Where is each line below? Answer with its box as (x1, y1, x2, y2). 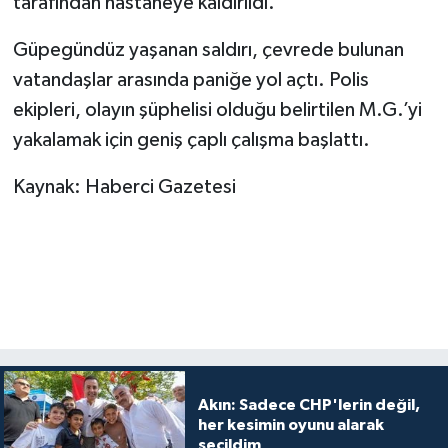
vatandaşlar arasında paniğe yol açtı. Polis (12, 69, 369, 90)
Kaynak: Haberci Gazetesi (12, 176, 236, 197)
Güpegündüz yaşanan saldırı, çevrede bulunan (12, 39, 404, 60)
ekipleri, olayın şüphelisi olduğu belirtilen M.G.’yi (12, 99, 422, 120)
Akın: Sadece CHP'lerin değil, (197, 396, 420, 413)
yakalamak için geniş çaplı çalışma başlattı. (12, 129, 374, 150)
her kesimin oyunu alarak (197, 416, 384, 433)
